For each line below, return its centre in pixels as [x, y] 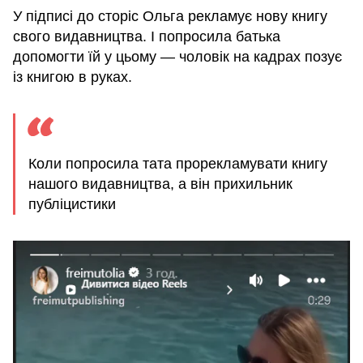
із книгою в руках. [73, 77]
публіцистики [72, 205]
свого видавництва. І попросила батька [147, 37]
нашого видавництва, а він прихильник [160, 184]
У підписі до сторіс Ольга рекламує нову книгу [170, 17]
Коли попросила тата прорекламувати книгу [178, 164]
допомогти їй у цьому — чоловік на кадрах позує [177, 57]
